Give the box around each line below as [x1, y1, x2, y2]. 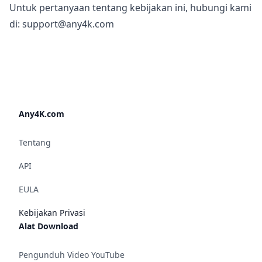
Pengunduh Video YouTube [19, 249, 125, 260]
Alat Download [19, 220, 78, 232]
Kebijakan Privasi [19, 207, 85, 218]
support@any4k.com [22, 18, 114, 30]
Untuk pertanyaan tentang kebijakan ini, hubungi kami [9, 1, 251, 14]
